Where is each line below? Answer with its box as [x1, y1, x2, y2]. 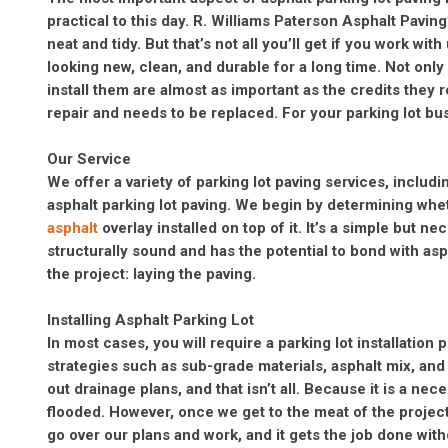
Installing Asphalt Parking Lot [47, 311, 254, 329]
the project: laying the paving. [47, 265, 256, 283]
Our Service [47, 150, 131, 168]
